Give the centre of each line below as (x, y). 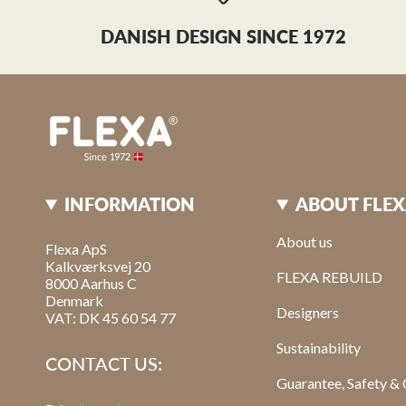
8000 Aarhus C (91, 283)
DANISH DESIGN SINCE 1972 (224, 36)
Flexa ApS (76, 248)
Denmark (74, 300)
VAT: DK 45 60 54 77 (111, 317)
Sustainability (319, 347)
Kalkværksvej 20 (98, 266)
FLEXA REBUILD (330, 276)
